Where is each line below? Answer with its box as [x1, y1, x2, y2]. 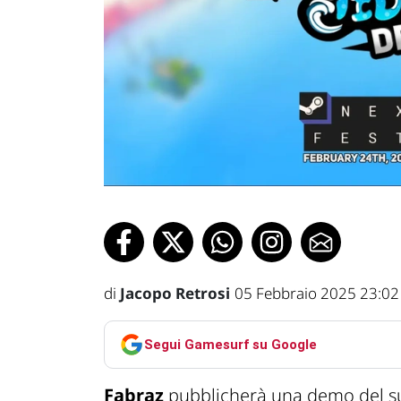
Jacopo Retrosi [120, 283, 230, 304]
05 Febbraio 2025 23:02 [235, 283, 399, 304]
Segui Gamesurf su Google [144, 336, 317, 353]
